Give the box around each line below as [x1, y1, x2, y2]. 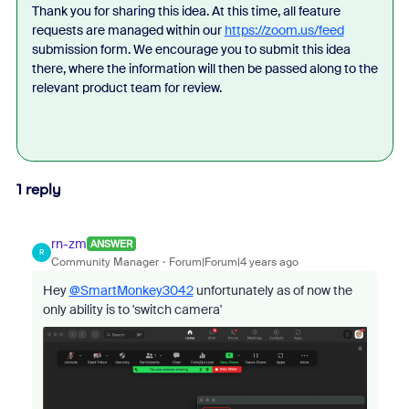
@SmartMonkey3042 [68, 281, 194, 299]
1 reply [16, 180, 61, 198]
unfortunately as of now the [193, 281, 352, 299]
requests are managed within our [31, 21, 225, 38]
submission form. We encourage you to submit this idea [31, 40, 351, 58]
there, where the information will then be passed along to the [31, 59, 378, 77]
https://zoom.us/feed [224, 21, 344, 38]
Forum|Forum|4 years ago [168, 254, 299, 269]
